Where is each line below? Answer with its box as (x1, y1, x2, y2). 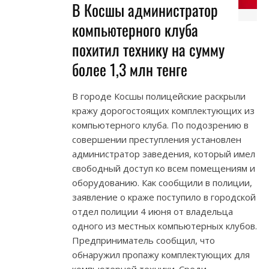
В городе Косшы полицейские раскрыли (72, 90, 246, 103)
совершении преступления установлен (72, 133, 241, 146)
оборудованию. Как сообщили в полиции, (72, 177, 252, 189)
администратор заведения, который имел (72, 148, 255, 160)
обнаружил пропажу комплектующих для (72, 249, 250, 261)
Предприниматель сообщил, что (72, 234, 215, 247)
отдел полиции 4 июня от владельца (72, 205, 233, 218)
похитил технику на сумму (72, 38, 225, 62)
